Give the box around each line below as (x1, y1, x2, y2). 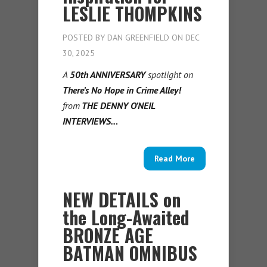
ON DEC (169, 32, 199, 44)
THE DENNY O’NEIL (80, 100, 155, 112)
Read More (154, 153, 195, 164)
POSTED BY (63, 32, 107, 44)
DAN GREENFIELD (107, 32, 169, 44)
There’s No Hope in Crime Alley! (63, 84, 181, 97)
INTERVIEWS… (63, 115, 118, 128)
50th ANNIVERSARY (70, 69, 145, 81)
